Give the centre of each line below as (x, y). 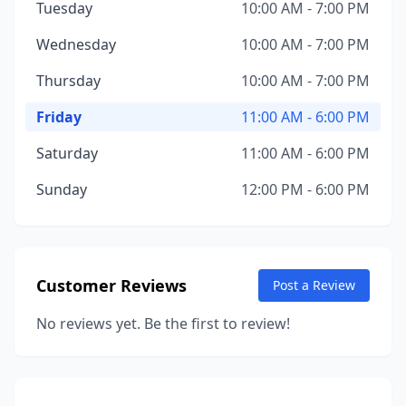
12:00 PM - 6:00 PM (305, 189)
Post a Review (314, 285)
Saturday (67, 153)
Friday (59, 117)
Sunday (62, 189)
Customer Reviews (111, 285)
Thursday (68, 81)
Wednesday (76, 44)
